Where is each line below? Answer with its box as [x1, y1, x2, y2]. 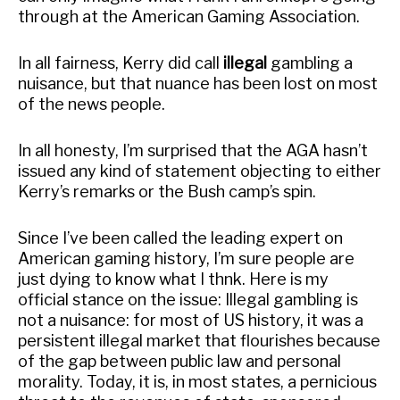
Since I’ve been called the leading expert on [18, 228, 343, 247]
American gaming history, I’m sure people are [18, 248, 354, 268]
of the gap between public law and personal [18, 351, 341, 371]
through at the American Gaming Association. [18, 7, 360, 27]
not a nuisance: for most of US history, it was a [18, 310, 363, 329]
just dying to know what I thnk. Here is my [18, 269, 329, 288]
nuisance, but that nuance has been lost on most [18, 74, 378, 94]
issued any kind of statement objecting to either [18, 162, 381, 181]
